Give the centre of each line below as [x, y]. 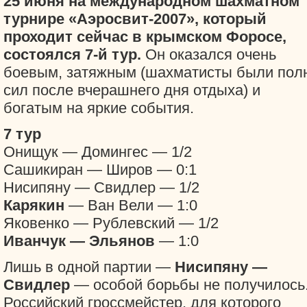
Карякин [34, 205]
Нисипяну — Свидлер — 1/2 [101, 187]
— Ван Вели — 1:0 [131, 205]
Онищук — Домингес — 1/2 [98, 152]
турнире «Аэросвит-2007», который [135, 19]
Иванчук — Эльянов [79, 241]
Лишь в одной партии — [89, 267]
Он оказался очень [209, 54]
